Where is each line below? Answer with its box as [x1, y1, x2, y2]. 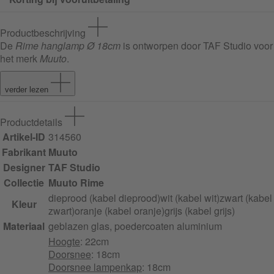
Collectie [4, 176, 44, 190]
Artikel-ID [2, 130, 45, 144]
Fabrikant [2, 145, 46, 160]
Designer [2, 160, 45, 175]
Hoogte [48, 234, 80, 249]
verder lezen [5, 85, 48, 95]
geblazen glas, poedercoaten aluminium [48, 219, 222, 234]
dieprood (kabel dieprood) [48, 191, 160, 206]
